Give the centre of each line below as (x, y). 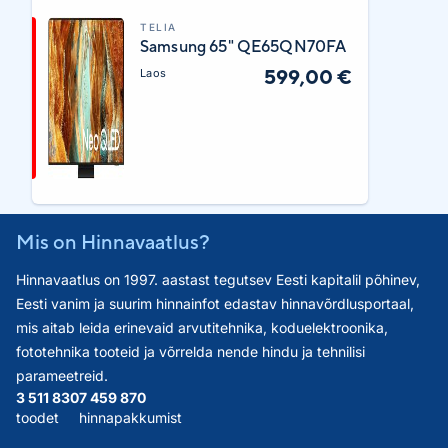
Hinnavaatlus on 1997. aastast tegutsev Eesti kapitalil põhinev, (218, 279)
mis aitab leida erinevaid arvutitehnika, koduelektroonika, (202, 327)
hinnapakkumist (130, 417)
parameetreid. (62, 375)
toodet (37, 417)
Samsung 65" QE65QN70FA (243, 46)
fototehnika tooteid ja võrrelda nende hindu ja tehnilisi (190, 351)
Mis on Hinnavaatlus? (113, 241)
